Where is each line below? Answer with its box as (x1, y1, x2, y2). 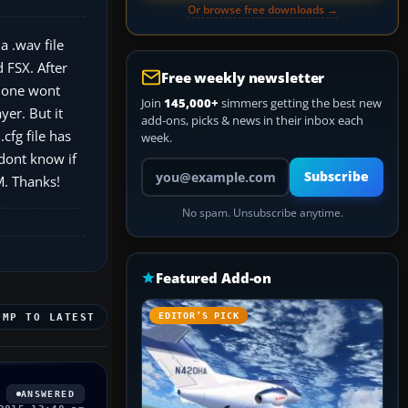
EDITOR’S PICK (158, 311, 240, 321)
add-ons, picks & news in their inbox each (141, 112, 363, 128)
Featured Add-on (156, 269, 272, 287)
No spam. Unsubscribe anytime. (181, 206, 343, 219)
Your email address (140, 157, 243, 173)
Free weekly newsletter (161, 68, 325, 87)
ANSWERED (20, 388, 75, 399)
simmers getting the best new (219, 95, 382, 111)
